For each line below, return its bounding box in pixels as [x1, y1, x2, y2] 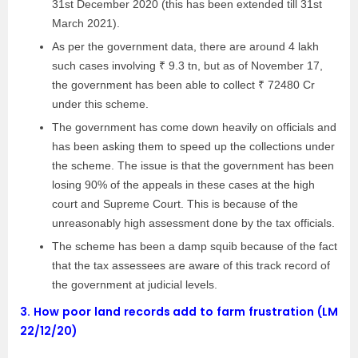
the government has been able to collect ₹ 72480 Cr [52, 78, 315, 91]
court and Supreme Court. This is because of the [52, 197, 298, 210]
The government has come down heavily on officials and [52, 121, 336, 133]
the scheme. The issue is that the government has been [52, 159, 334, 172]
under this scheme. [52, 97, 149, 110]
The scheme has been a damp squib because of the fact [52, 240, 337, 253]
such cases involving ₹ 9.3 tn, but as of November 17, [52, 59, 323, 72]
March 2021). [52, 17, 120, 30]
